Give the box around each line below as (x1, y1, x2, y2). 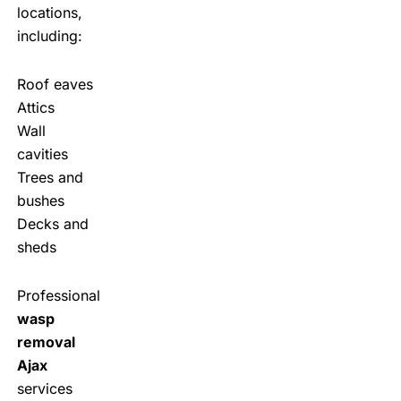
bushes (16, 191, 64, 209)
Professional (16, 286, 100, 304)
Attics (16, 98, 55, 116)
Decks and (16, 214, 89, 233)
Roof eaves (16, 74, 93, 93)
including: (16, 26, 82, 45)
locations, (16, 3, 82, 21)
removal (16, 332, 75, 351)
